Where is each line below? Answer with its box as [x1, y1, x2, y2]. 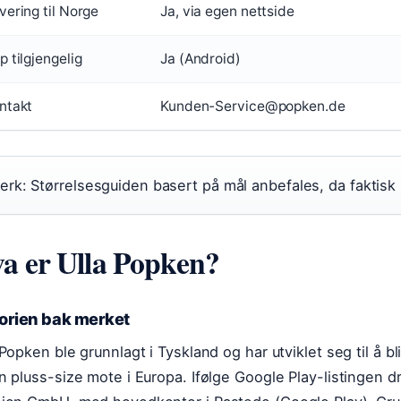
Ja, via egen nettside [160, 3, 294, 21]
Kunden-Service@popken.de [160, 98, 346, 115]
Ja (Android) [160, 50, 241, 68]
